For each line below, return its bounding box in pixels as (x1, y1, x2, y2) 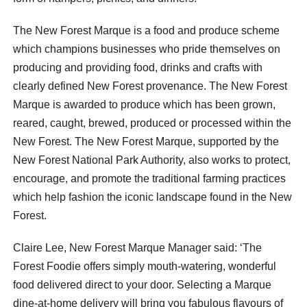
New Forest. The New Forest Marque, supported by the (13, 135, 279, 147)
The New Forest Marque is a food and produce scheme (13, 24, 280, 36)
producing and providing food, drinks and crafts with (13, 61, 262, 73)
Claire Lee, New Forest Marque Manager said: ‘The (13, 241, 262, 254)
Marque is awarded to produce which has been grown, (13, 98, 275, 110)
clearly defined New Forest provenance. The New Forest (13, 79, 287, 92)
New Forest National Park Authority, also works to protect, (13, 153, 291, 166)
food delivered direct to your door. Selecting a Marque (13, 278, 271, 291)
